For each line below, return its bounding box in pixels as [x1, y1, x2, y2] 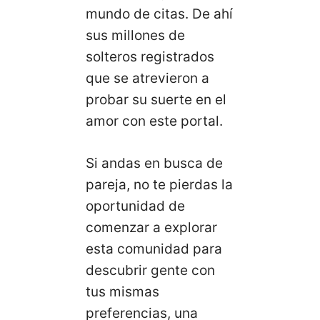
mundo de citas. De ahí [86, 6, 233, 22]
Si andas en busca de [86, 154, 223, 171]
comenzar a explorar [86, 219, 217, 236]
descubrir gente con [86, 261, 215, 279]
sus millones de [86, 27, 185, 44]
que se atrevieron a [86, 70, 209, 86]
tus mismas [86, 283, 159, 300]
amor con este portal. [86, 113, 223, 129]
